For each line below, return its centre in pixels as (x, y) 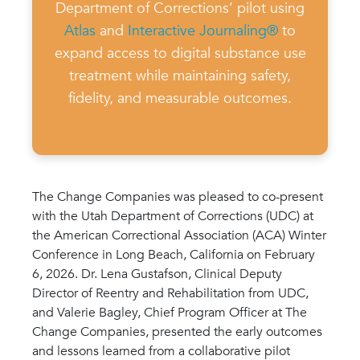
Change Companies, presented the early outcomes (177, 331)
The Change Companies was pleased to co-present (178, 196)
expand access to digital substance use (180, 53)
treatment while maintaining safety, (180, 76)
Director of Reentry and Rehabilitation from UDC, (170, 293)
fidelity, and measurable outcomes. (180, 98)
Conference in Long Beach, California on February (174, 254)
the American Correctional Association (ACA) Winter (179, 235)
